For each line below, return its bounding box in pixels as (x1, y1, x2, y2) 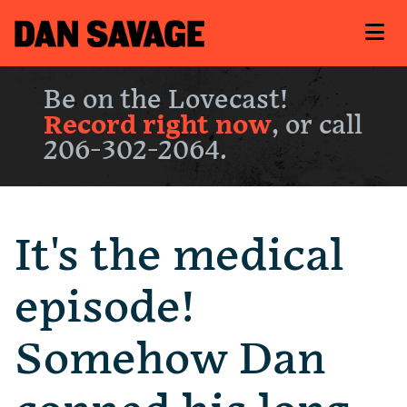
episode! (15, 283, 195, 335)
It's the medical (15, 231, 343, 283)
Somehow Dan (15, 334, 325, 387)
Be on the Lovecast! (44, 85, 288, 116)
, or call (272, 111, 362, 142)
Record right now (44, 111, 272, 142)
